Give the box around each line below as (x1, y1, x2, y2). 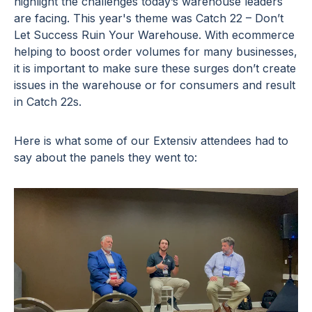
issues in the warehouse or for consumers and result (14, 78, 295, 93)
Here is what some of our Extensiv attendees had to (14, 134, 288, 148)
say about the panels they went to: (14, 150, 197, 165)
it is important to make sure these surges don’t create (14, 61, 296, 76)
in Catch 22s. (14, 95, 81, 109)
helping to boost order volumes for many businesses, (14, 45, 297, 59)
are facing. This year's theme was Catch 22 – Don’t (14, 11, 283, 26)
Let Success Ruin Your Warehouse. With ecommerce (14, 28, 295, 42)
